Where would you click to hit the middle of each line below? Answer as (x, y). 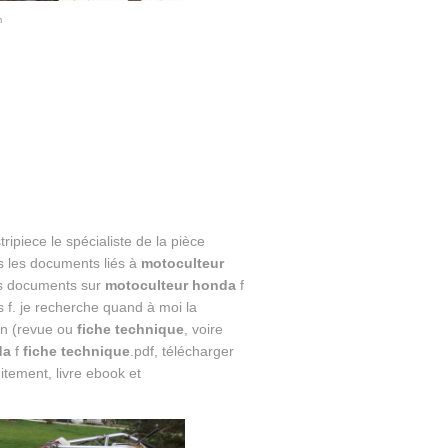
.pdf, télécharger (181, 351)
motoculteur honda (170, 285)
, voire (203, 329)
